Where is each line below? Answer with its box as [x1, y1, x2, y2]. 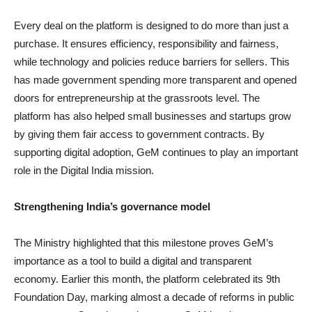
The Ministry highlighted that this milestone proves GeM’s [14, 236, 274, 249]
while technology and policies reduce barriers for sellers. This [14, 55, 290, 68]
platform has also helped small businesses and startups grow [14, 109, 291, 122]
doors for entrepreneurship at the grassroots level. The [14, 91, 260, 104]
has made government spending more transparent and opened [14, 73, 297, 86]
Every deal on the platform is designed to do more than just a [14, 19, 288, 31]
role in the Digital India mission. [14, 164, 154, 176]
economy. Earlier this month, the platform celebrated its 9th [14, 272, 280, 285]
